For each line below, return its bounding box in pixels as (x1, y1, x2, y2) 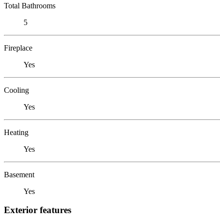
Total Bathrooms (4, 1, 55, 10)
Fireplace (4, 43, 32, 52)
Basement (4, 170, 34, 179)
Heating (4, 128, 28, 137)
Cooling (4, 85, 29, 94)
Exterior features (4, 205, 71, 216)
